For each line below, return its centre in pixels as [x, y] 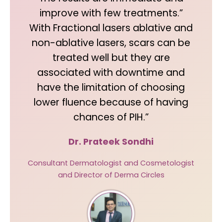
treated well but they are [111, 58]
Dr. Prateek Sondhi [111, 142]
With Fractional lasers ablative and [111, 28]
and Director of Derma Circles [111, 175]
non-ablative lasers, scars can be [111, 43]
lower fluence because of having [111, 102]
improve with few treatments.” [111, 13]
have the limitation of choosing [111, 87]
